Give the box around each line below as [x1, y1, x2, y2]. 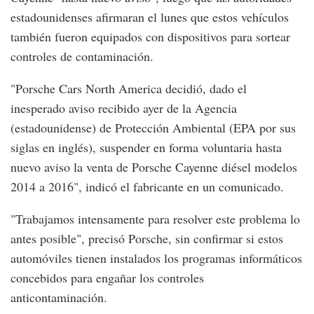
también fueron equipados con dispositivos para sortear [11, 27, 290, 45]
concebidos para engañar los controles [11, 268, 204, 286]
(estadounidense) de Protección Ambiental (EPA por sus [11, 118, 296, 136]
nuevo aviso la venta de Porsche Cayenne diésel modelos [11, 158, 297, 175]
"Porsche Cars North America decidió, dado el [11, 79, 247, 97]
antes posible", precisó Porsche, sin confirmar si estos [11, 229, 283, 247]
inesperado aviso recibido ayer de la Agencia [11, 99, 237, 116]
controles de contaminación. [11, 47, 153, 64]
